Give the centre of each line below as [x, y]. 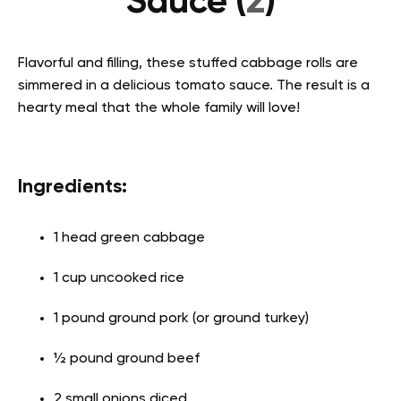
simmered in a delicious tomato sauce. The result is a [194, 86]
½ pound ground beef [127, 359]
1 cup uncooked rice [119, 279]
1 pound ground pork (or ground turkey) [181, 319]
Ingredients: [73, 188]
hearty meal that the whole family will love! [159, 109]
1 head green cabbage [129, 239]
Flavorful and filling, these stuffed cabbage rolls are [188, 64]
